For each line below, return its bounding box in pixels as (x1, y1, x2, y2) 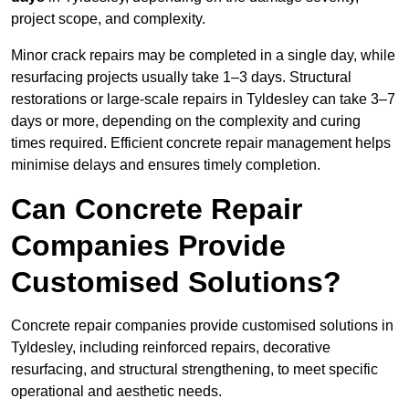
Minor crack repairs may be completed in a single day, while (11, 47, 395, 64)
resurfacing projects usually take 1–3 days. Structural (11, 69, 351, 86)
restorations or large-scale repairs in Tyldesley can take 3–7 (11, 91, 395, 108)
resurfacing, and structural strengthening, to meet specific (11, 362, 378, 378)
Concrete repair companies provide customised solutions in (11, 318, 393, 334)
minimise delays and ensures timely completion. (11, 157, 320, 173)
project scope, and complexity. (11, 11, 205, 27)
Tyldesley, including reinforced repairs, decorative (11, 340, 330, 356)
